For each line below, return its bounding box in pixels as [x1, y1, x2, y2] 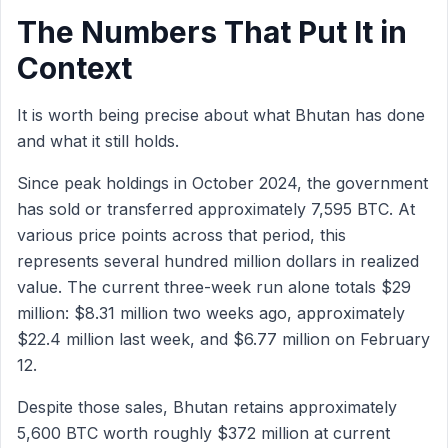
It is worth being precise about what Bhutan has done [17, 105, 425, 125]
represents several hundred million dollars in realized [17, 251, 419, 271]
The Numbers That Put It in [17, 14, 407, 50]
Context [17, 50, 132, 86]
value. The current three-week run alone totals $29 [17, 277, 411, 297]
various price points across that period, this [17, 225, 346, 245]
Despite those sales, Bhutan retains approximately [17, 397, 397, 417]
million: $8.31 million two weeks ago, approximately [17, 303, 405, 323]
